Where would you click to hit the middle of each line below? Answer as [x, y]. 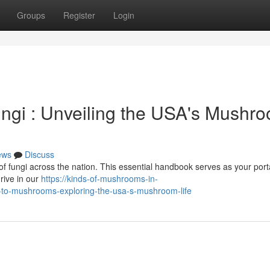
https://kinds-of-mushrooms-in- [99, 178]
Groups [31, 15]
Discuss [39, 154]
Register [79, 15]
